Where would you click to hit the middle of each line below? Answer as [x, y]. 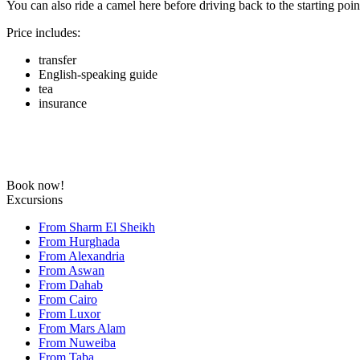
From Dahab [71, 284]
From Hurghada [79, 241]
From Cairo [68, 299]
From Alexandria [82, 256]
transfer [57, 59]
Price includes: [43, 32]
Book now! [35, 185]
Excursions [35, 199]
